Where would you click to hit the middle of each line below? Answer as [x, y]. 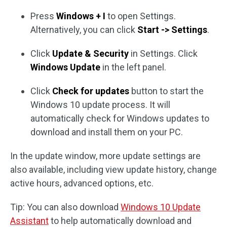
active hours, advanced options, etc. [82, 183]
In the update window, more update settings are [105, 156]
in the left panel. [133, 67]
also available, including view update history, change [113, 170]
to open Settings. [141, 16]
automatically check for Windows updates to [120, 119]
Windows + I [81, 16]
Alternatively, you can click [84, 30]
